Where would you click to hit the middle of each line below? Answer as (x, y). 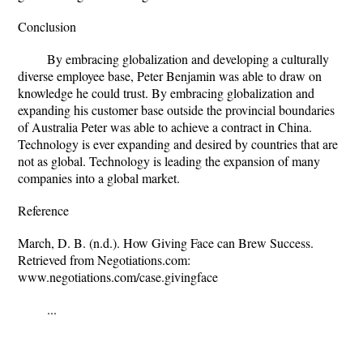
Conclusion (47, 26)
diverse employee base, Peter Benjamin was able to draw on (170, 76)
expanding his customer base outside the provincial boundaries (176, 110)
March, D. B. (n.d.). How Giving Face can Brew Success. (166, 243)
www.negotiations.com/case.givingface (118, 277)
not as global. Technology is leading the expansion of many (169, 161)
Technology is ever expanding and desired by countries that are (178, 144)
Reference (43, 210)
